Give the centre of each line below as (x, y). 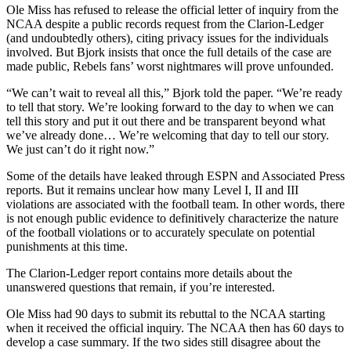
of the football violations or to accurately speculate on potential (161, 232)
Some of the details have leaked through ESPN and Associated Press (175, 175)
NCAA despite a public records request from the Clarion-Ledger (165, 24)
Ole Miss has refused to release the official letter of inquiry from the (172, 9)
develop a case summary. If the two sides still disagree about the (163, 342)
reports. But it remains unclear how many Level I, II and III (152, 190)
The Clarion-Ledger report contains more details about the (149, 273)
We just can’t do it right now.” (80, 149)
